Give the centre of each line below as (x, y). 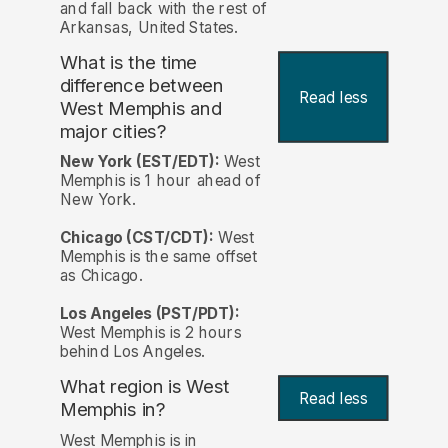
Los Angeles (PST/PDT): (149, 314)
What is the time (128, 63)
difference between (141, 86)
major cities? (113, 131)
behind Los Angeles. (132, 352)
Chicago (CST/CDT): (136, 238)
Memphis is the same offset (158, 257)
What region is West (144, 387)
